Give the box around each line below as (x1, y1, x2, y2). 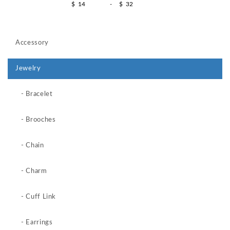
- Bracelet (15, 91, 53, 98)
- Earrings (15, 219, 53, 226)
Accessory (15, 40, 49, 46)
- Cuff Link (15, 194, 56, 200)
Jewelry (15, 65, 41, 72)
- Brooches (15, 117, 56, 123)
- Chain (15, 142, 44, 149)
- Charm (15, 168, 47, 175)
